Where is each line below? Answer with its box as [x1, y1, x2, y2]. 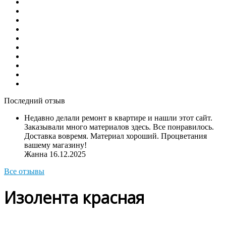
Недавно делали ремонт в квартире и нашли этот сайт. [24, 114, 212, 122]
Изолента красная [4, 187, 144, 209]
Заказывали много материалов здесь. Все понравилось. [24, 123, 214, 131]
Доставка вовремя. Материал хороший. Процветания [24, 132, 207, 140]
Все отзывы [4, 167, 44, 176]
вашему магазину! [24, 141, 87, 149]
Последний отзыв [4, 96, 65, 105]
